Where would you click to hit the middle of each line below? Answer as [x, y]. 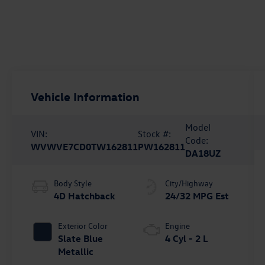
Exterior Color [83, 225]
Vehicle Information [85, 96]
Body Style [73, 183]
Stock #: [155, 133]
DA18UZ [203, 153]
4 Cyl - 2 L [186, 238]
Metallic [76, 251]
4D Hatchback [85, 195]
